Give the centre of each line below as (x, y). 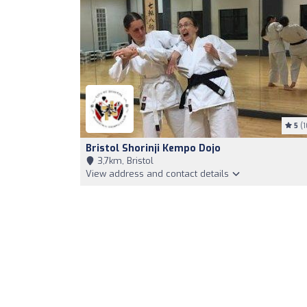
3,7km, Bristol (124, 161)
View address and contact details (159, 174)
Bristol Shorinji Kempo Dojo (153, 148)
